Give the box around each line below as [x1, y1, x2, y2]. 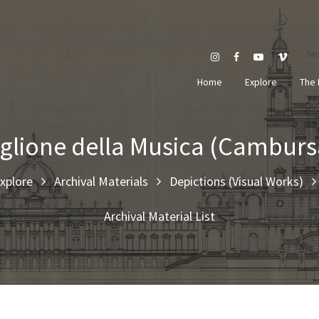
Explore [245, 75, 277, 88]
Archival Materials [54, 172, 148, 189]
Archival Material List [104, 207, 215, 224]
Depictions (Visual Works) [169, 172, 303, 189]
